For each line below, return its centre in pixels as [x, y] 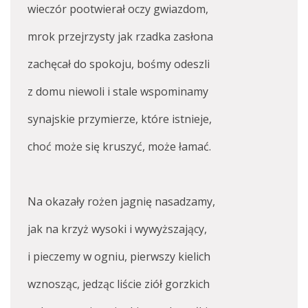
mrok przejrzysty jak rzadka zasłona [120, 36]
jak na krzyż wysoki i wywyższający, [117, 229]
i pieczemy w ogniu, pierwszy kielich [119, 256]
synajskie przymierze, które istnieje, [120, 119]
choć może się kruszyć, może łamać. [119, 146]
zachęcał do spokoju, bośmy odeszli [119, 64]
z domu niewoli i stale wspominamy [118, 91]
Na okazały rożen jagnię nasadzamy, [121, 201]
